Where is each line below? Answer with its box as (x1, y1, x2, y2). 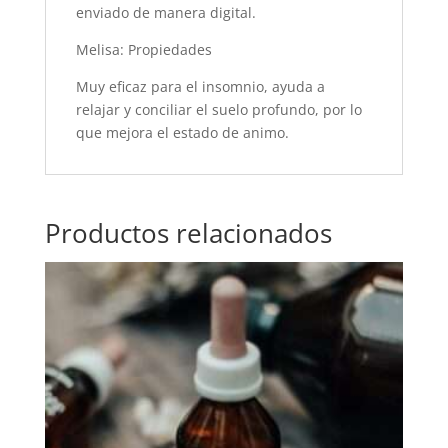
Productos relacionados (44, 215, 332, 252)
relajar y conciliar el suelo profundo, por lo (75, 100, 362, 120)
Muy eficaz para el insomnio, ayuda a (75, 77, 325, 97)
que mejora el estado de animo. (75, 123, 289, 143)
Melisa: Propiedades (75, 40, 212, 60)
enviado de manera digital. (75, 3, 256, 23)
